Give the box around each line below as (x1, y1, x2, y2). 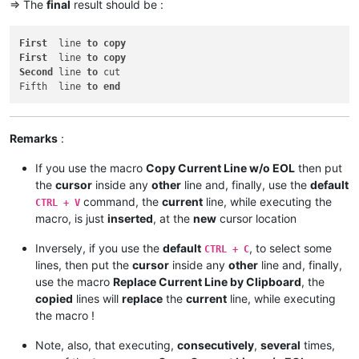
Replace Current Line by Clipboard (113, 274, 301, 288)
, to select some (249, 240, 332, 255)
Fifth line (19, 80, 87, 92)
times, (301, 337, 335, 352)
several (260, 337, 301, 352)
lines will (73, 291, 122, 305)
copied (35, 291, 73, 305)
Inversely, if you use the (35, 240, 163, 255)
